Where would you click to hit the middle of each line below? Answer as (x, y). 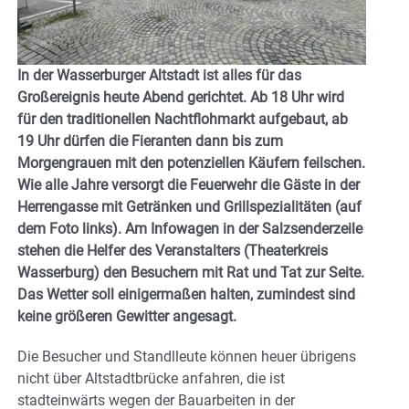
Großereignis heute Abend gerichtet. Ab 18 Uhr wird (181, 97)
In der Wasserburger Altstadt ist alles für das (159, 75)
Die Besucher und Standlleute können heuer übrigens (187, 356)
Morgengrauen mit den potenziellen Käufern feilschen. (191, 163)
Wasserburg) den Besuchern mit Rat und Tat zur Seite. (191, 272)
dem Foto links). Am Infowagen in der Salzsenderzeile (190, 228)
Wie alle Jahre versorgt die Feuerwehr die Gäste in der (189, 184)
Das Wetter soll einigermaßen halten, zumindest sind (186, 294)
